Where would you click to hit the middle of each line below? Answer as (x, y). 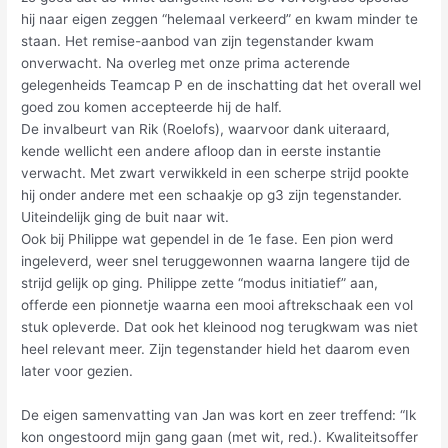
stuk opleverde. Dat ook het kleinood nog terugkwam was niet (220, 327)
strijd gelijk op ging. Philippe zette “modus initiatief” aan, (200, 283)
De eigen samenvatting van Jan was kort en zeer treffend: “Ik (219, 415)
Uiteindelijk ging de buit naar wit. (125, 217)
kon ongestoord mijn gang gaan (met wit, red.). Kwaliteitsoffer (220, 437)
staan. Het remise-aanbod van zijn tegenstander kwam (198, 41)
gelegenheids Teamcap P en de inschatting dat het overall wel (221, 85)
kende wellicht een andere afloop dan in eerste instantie (201, 151)
